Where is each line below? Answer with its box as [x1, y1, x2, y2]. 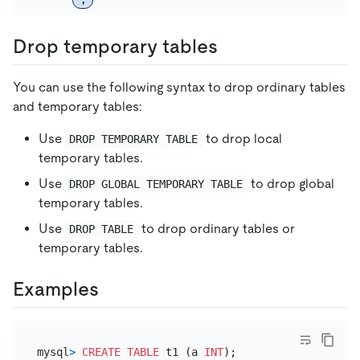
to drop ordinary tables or [137, 220, 298, 236]
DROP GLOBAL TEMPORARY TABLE [69, 177, 243, 190]
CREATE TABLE [81, 345, 159, 358]
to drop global [247, 175, 337, 191]
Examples [13, 277, 99, 300]
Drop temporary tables [13, 35, 218, 57]
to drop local [202, 130, 285, 146]
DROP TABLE [69, 222, 134, 235]
